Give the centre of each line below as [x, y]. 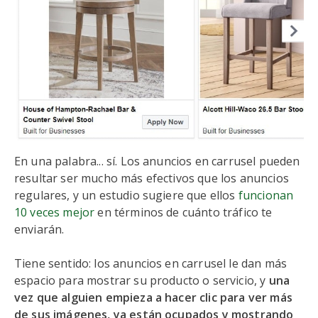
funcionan [266, 195]
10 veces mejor [55, 212]
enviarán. [39, 229]
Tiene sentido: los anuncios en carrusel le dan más [151, 263]
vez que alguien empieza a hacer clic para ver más [153, 297]
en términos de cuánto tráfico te [183, 212]
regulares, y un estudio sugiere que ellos [126, 195]
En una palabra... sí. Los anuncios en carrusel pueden [157, 161]
